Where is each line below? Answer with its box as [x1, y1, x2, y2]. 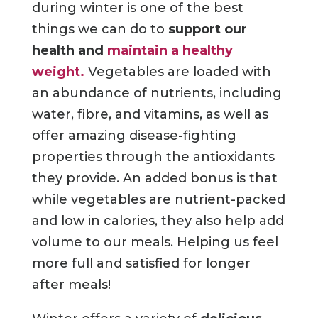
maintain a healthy [106, 43, 233, 59]
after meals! [31, 277, 111, 293]
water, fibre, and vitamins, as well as [31, 106, 268, 123]
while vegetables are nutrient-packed [31, 192, 285, 208]
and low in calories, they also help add [31, 213, 284, 229]
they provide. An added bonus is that [31, 170, 278, 187]
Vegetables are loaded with [84, 64, 271, 80]
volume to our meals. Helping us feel [31, 234, 278, 251]
